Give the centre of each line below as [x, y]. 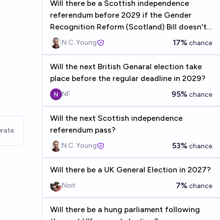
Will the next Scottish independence [116, 118]
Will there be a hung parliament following [125, 209]
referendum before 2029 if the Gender [121, 15]
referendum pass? [82, 130]
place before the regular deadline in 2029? [127, 78]
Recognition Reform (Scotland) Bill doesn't [128, 27]
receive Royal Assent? [90, 39]
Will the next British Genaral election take [126, 67]
